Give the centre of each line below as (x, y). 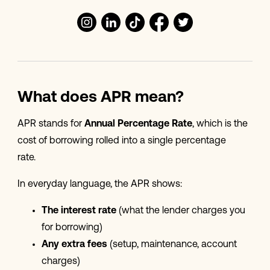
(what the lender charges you (181, 211)
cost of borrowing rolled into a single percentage (121, 141)
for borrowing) (73, 228)
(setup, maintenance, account (172, 245)
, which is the (220, 124)
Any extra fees (74, 245)
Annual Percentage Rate (138, 124)
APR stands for (51, 124)
